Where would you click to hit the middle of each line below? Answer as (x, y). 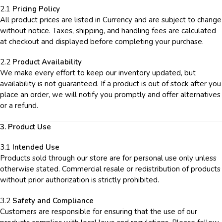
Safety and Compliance (53, 200)
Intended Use (36, 147)
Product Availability (47, 62)
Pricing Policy (36, 9)
